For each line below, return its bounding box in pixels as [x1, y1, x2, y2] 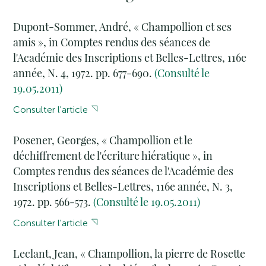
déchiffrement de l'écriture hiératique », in [13, 148, 213, 163]
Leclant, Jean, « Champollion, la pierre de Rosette [13, 246, 246, 261]
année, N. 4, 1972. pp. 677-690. [13, 66, 155, 80]
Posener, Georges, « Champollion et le [13, 133, 193, 148]
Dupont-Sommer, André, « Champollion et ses [13, 20, 232, 34]
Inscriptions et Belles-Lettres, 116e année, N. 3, [13, 179, 233, 194]
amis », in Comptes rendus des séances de [13, 35, 211, 49]
